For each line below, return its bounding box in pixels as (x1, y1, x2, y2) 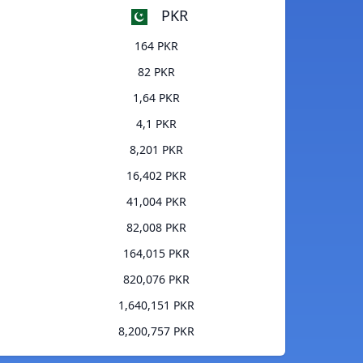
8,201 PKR (129, 142, 183, 158)
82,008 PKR (126, 220, 186, 236)
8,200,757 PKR (117, 323, 194, 340)
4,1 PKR (135, 116, 177, 132)
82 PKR (137, 64, 175, 80)
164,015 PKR (122, 246, 190, 262)
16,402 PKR (126, 168, 186, 184)
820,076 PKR (122, 271, 190, 288)
